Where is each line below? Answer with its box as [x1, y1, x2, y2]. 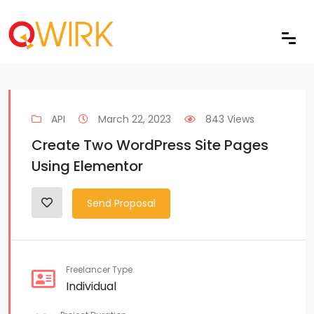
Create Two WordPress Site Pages [32, 135, 268, 155]
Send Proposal [87, 196, 156, 211]
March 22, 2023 [95, 112, 171, 126]
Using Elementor [32, 156, 143, 176]
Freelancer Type [66, 264, 132, 276]
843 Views [203, 112, 254, 126]
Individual [66, 278, 116, 295]
